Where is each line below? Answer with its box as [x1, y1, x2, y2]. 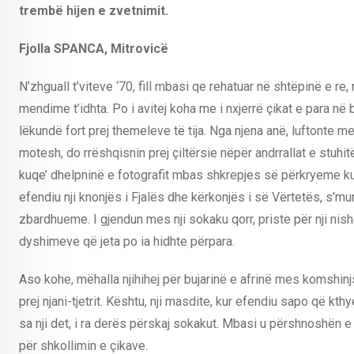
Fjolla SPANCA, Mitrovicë [19, 40, 168, 56]
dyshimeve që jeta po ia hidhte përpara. [19, 233, 235, 249]
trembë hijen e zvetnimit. [19, 2, 168, 18]
